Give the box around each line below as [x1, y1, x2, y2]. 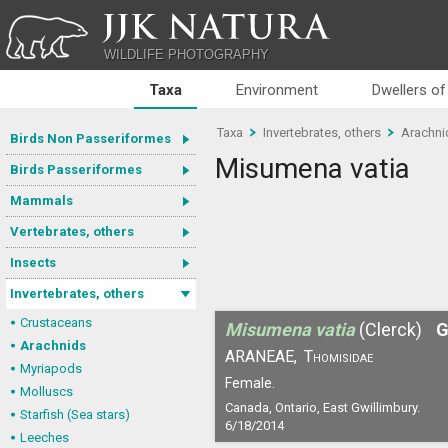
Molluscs [20, 384, 73, 399]
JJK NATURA [104, 2, 302, 49]
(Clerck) [359, 319, 422, 340]
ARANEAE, [225, 347, 297, 366]
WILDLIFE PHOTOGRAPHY [104, 47, 269, 62]
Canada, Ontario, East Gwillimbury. [225, 400, 420, 415]
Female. [225, 375, 275, 391]
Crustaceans [20, 315, 92, 330]
